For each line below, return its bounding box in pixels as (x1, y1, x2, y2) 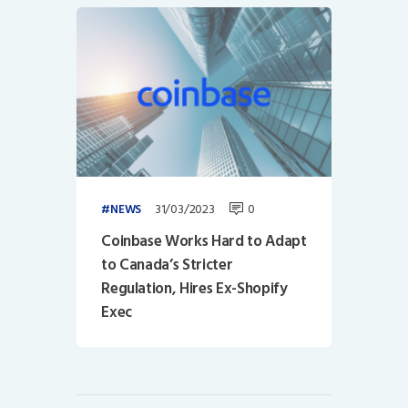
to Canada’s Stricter (101, 251, 233, 278)
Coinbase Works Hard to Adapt (101, 228, 307, 254)
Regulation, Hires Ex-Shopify (101, 275, 288, 301)
